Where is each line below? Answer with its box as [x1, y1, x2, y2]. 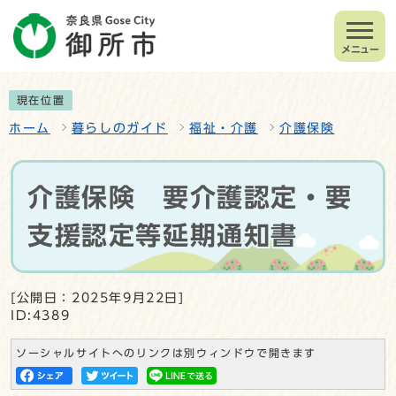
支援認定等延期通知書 [27, 222, 299, 247]
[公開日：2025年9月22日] [11, 291, 185, 304]
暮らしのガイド [71, 121, 169, 134]
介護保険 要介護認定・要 [27, 184, 353, 209]
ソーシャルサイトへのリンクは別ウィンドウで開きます [16, 347, 316, 358]
